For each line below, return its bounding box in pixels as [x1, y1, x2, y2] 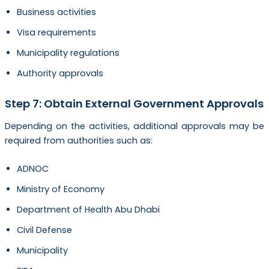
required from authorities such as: [4, 134, 153, 147]
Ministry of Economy [16, 183, 104, 196]
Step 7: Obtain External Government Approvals [4, 95, 264, 111]
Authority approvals [16, 67, 103, 80]
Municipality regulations [16, 47, 119, 59]
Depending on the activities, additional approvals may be [4, 120, 265, 132]
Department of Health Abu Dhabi [16, 204, 160, 216]
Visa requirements [16, 26, 96, 39]
